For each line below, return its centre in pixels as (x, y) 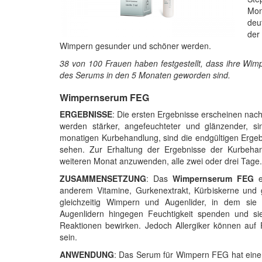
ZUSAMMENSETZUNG (103, 178)
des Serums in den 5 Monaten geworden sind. (145, 75)
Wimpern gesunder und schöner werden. (135, 45)
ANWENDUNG (87, 254)
